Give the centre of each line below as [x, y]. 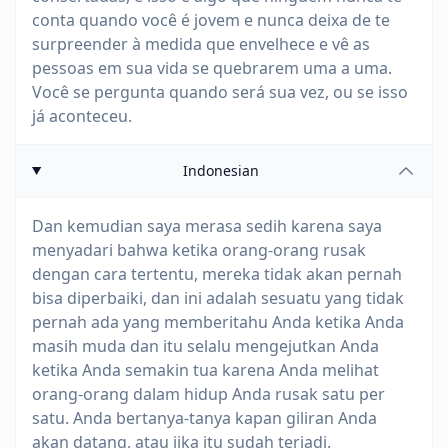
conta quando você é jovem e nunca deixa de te [211, 20]
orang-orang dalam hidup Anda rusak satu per [208, 394]
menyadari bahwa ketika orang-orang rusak [199, 250]
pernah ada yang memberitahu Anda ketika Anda [218, 322]
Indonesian [221, 170]
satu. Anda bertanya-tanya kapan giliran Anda [204, 418]
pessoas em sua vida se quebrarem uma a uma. [212, 68]
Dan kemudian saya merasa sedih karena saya [207, 226]
